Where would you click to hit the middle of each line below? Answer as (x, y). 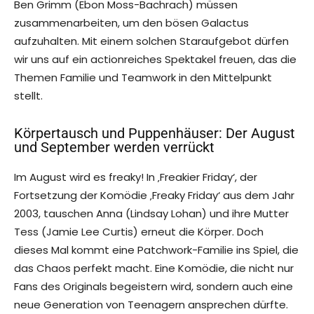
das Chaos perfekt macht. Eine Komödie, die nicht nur (154, 268)
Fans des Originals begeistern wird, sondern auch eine (153, 287)
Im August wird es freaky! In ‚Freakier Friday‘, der (136, 177)
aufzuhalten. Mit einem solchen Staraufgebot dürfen (151, 41)
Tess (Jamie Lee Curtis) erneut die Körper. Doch (139, 232)
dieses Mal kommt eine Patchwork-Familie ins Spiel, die (156, 250)
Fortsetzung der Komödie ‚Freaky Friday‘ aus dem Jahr (154, 196)
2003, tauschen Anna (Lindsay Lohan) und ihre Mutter (151, 214)
